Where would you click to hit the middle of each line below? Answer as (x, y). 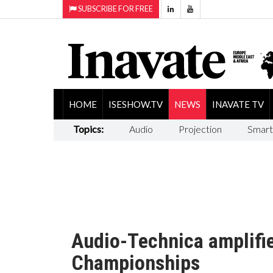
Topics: (88, 129)
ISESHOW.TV (135, 104)
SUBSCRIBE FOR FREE (115, 9)
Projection (200, 129)
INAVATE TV (238, 104)
